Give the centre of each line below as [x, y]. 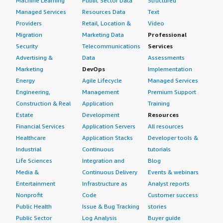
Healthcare [31, 138]
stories [158, 206]
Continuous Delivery [110, 172]
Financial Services [40, 126]
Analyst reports [169, 183]
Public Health [34, 206]
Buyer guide [165, 218]
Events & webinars [173, 172]
